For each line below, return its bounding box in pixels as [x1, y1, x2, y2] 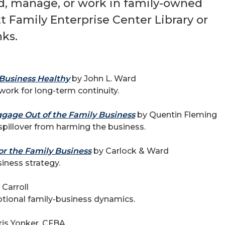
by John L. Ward [70, 74, 136, 83]
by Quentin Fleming [135, 110, 217, 120]
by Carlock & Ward [91, 146, 169, 156]
